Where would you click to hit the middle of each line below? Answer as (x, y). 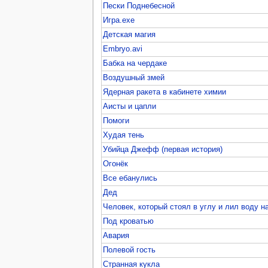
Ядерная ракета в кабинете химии (165, 92)
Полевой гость (130, 250)
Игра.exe (119, 20)
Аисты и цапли (130, 106)
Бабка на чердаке (135, 63)
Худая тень (124, 135)
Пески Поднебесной (139, 6)
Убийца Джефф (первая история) (163, 149)
